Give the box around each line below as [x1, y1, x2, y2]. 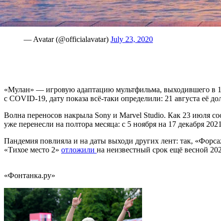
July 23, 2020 [110, 35, 153, 43]
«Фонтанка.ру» [4, 171, 55, 180]
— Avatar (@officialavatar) [24, 35, 110, 43]
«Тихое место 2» [4, 145, 61, 154]
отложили [61, 145, 97, 154]
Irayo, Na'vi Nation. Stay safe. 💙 [24, 18, 130, 27]
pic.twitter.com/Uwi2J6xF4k [130, 18, 219, 27]
